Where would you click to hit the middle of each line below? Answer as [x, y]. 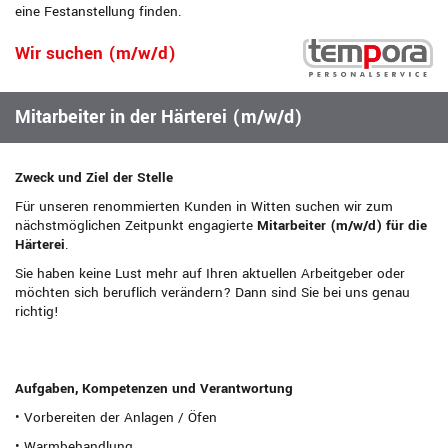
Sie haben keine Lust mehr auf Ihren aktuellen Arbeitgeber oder [210, 274]
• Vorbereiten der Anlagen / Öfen [116, 418]
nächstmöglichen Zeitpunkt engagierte [136, 226]
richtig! [37, 312]
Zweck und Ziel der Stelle [94, 178]
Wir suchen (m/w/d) [95, 54]
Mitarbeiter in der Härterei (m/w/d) [159, 117]
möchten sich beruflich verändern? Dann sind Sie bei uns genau [212, 293]
